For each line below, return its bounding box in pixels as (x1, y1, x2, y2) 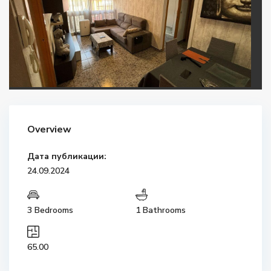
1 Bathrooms (135, 204, 186, 217)
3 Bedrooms (27, 204, 74, 217)
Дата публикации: (27, 151, 107, 163)
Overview (27, 123, 72, 137)
